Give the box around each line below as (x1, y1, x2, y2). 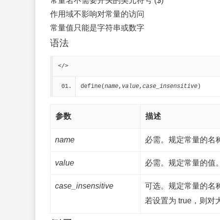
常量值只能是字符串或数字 (50, 24, 144, 32)
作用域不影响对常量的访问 (50, 10, 144, 18)
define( (81, 83, 105, 90)
